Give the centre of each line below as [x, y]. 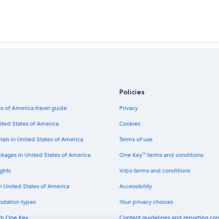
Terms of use [136, 139]
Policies [132, 92]
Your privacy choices [146, 202]
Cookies [130, 123]
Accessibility [136, 186]
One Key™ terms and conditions [161, 155]
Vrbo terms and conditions [155, 170]
